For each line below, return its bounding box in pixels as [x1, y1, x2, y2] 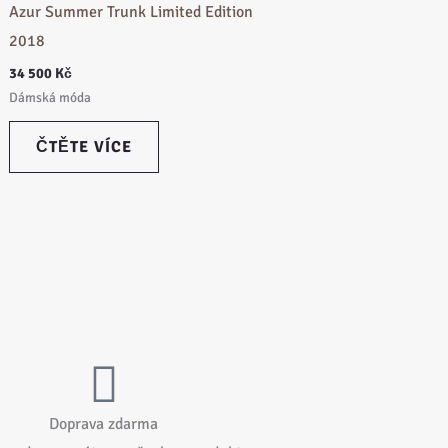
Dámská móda [9, 89, 91, 107]
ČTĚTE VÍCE [36, 136, 132, 157]
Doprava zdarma [49, 413, 159, 434]
